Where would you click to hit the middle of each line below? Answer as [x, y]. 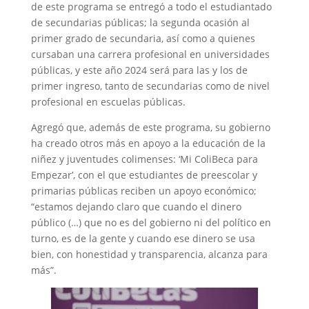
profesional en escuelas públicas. [108, 101]
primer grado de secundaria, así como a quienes [143, 38]
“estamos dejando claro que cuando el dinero [136, 206]
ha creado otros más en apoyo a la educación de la [148, 143]
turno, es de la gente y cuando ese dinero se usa [143, 238]
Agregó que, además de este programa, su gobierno [150, 127]
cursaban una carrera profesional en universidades [150, 54]
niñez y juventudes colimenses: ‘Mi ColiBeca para [144, 159]
